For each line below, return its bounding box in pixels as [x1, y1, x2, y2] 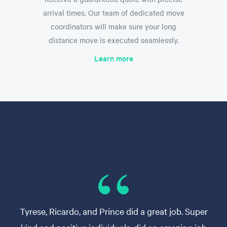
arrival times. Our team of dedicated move [43, 7, 184, 18]
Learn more [94, 52, 133, 63]
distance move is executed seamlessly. [48, 34, 179, 45]
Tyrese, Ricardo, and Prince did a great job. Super [19, 205, 208, 217]
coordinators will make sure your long [51, 21, 176, 31]
